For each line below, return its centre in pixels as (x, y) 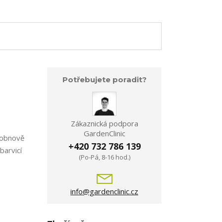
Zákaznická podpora (104, 124)
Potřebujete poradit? (104, 80)
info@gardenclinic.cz (104, 192)
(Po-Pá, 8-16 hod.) (104, 157)
